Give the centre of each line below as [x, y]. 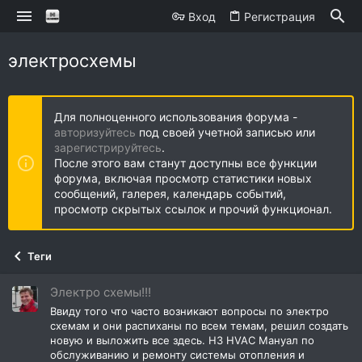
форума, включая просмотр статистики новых [183, 178]
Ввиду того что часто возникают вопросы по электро [189, 311]
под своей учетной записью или [225, 132]
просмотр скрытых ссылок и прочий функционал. [193, 209]
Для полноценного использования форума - [176, 117]
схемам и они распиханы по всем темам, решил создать [199, 325]
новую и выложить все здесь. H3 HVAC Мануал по [182, 340]
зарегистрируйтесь [108, 147]
